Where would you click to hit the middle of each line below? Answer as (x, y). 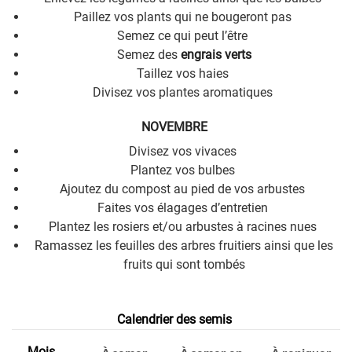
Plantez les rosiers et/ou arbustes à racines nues (184, 226)
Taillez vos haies (184, 73)
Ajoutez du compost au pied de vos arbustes (184, 189)
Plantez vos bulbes (184, 170)
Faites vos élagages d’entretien (184, 207)
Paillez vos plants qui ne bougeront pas (184, 16)
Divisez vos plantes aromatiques (184, 92)
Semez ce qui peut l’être (184, 35)
